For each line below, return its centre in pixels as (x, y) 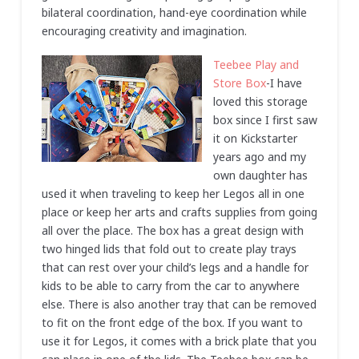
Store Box (239, 83)
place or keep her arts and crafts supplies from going (179, 212)
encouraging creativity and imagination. (144, 31)
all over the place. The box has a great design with (172, 230)
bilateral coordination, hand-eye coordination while (174, 13)
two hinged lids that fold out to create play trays (169, 248)
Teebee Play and (256, 64)
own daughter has (260, 175)
